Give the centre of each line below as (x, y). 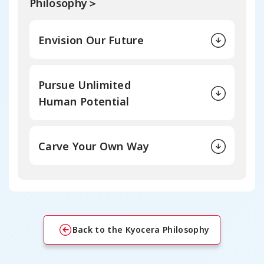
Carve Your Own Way (94, 146)
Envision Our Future (91, 40)
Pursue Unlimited (85, 85)
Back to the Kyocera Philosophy (141, 229)
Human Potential (84, 101)
